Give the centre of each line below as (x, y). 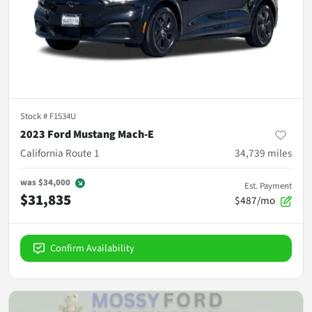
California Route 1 (60, 153)
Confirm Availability (92, 248)
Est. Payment (268, 186)
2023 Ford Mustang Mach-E (87, 134)
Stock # (35, 116)
